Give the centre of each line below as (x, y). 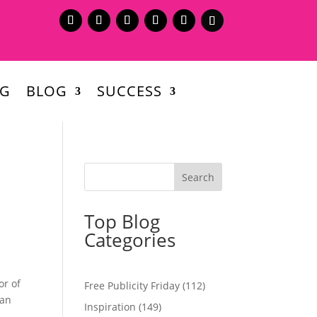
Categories (130, 240)
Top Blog (122, 221)
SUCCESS (129, 91)
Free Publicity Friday (132, 285)
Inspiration (110, 306)
